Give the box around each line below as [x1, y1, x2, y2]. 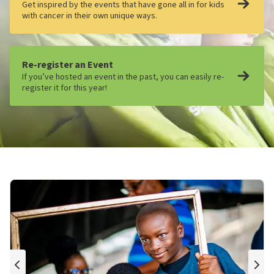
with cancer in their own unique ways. [22, 10, 157, 23]
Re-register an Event [22, 58, 113, 72]
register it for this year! [22, 82, 107, 95]
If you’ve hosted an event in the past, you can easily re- [22, 71, 224, 84]
